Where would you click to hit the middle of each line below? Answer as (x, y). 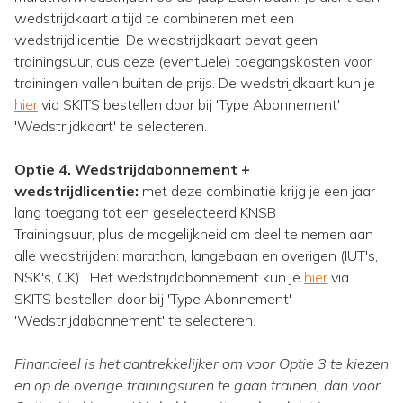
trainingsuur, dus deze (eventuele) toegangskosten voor (193, 61)
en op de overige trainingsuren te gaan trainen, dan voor (197, 385)
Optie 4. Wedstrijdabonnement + (132, 169)
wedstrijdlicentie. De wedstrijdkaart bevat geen (166, 40)
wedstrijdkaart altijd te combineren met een (154, 18)
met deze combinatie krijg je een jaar (257, 191)
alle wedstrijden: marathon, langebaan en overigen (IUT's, (196, 255)
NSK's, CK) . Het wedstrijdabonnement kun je (159, 277)
